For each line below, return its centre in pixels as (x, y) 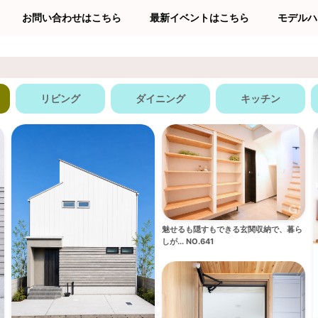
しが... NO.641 (188, 241)
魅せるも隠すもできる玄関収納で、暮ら (232, 229)
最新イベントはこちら (199, 17)
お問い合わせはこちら (72, 17)
